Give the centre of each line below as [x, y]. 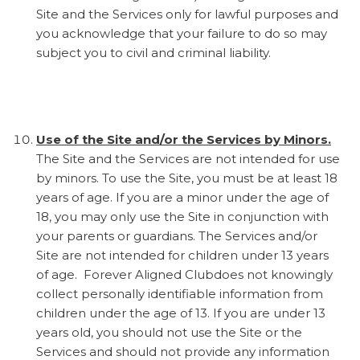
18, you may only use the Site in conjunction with [182, 216]
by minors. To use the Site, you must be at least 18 [187, 178]
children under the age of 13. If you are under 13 [181, 313]
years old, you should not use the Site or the [169, 332]
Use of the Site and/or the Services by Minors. [184, 139]
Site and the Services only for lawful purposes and [187, 14]
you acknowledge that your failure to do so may [182, 33]
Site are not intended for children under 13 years [182, 255]
